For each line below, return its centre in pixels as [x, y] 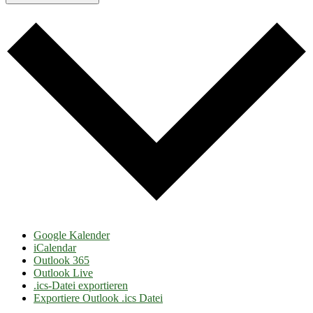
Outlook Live [63, 272]
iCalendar [55, 247]
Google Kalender [72, 235]
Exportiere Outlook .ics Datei [98, 298]
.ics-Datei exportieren [81, 285]
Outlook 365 [61, 260]
